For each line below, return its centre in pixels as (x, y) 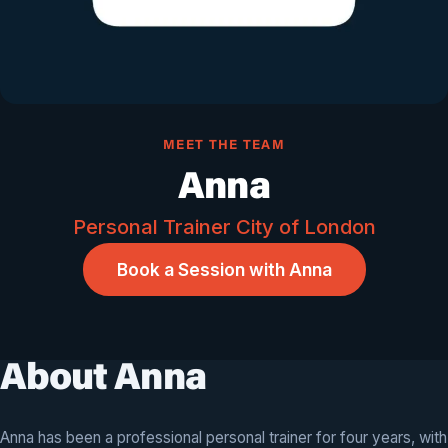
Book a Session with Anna (224, 269)
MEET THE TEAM (224, 146)
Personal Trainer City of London (224, 226)
